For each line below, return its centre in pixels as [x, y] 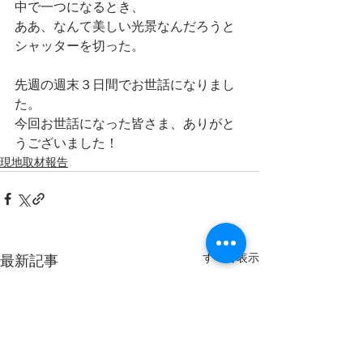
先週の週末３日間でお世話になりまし [125, 85]
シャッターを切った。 [79, 46]
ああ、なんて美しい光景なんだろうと [125, 27]
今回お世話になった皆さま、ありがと [125, 124]
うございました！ [66, 143]
